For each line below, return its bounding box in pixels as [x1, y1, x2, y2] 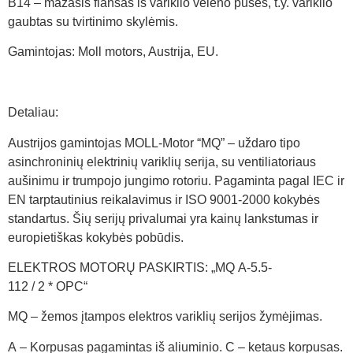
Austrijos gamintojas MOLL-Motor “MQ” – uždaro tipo [8, 136, 300, 150]
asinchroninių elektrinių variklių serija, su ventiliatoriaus [8, 154, 316, 169]
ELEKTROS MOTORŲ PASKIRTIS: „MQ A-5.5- [8, 261, 272, 275]
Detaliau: [8, 106, 58, 120]
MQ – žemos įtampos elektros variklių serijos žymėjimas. [8, 310, 322, 324]
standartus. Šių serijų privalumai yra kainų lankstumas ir [8, 211, 318, 225]
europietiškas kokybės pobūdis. [8, 230, 184, 244]
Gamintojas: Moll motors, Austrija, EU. [8, 45, 218, 59]
